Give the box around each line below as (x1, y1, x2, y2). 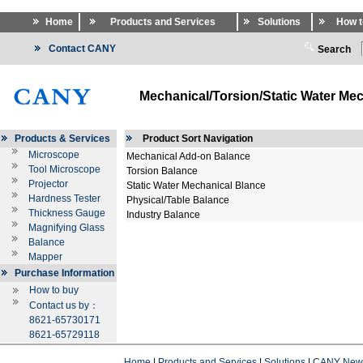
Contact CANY (49, 43, 116, 54)
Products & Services (15, 133, 110, 144)
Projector (28, 178, 68, 190)
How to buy (29, 284, 79, 296)
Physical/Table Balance (126, 194, 229, 206)
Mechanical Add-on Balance (126, 151, 250, 162)
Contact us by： (29, 300, 99, 311)
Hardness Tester (28, 193, 100, 204)
